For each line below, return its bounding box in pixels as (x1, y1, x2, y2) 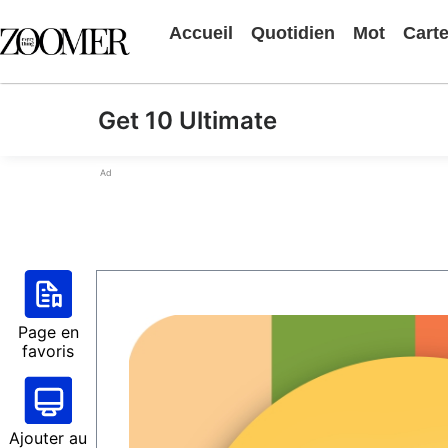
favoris (22, 341, 74, 361)
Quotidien (251, 23, 335, 43)
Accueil (169, 23, 233, 43)
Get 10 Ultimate (98, 106, 277, 135)
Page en (17, 322, 79, 342)
